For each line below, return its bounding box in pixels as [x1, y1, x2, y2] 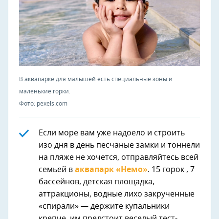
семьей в [39, 166, 75, 174]
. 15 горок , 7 [148, 166, 195, 174]
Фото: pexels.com [19, 101, 67, 107]
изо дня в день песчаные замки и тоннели [39, 141, 200, 150]
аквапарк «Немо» [75, 166, 148, 174]
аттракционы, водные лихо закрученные [39, 190, 195, 198]
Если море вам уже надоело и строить [39, 129, 185, 137]
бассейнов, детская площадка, [39, 178, 154, 186]
